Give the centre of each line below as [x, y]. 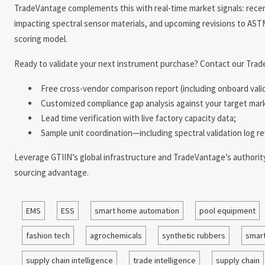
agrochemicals [116, 235]
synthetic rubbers [194, 235]
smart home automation [137, 210]
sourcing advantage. [51, 172]
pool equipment [227, 210]
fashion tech [48, 235]
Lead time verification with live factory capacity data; [138, 118]
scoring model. [41, 38]
